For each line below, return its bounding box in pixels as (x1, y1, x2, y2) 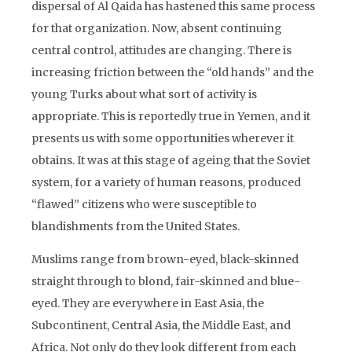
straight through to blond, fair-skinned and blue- (31, 274, 300, 288)
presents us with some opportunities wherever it (31, 131, 294, 145)
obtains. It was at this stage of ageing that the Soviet (31, 153, 310, 167)
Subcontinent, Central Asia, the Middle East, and (31, 318, 291, 332)
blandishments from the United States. (31, 219, 240, 233)
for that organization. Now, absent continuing (31, 21, 282, 35)
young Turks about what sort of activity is (31, 87, 257, 101)
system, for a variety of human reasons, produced (31, 175, 301, 189)
